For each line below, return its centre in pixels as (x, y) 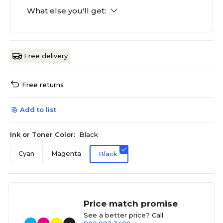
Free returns (43, 85)
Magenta (66, 154)
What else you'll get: (66, 11)
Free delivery (46, 56)
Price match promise (131, 204)
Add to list (38, 110)
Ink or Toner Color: (43, 135)
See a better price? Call (124, 215)
